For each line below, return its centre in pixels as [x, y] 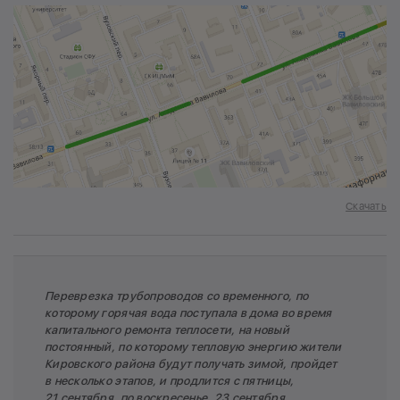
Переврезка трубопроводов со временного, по [177, 296]
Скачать [366, 207]
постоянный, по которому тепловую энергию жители [193, 347]
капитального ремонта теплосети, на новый [167, 330]
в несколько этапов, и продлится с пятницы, [170, 381]
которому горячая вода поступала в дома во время [188, 313]
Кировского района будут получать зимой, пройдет [191, 364]
